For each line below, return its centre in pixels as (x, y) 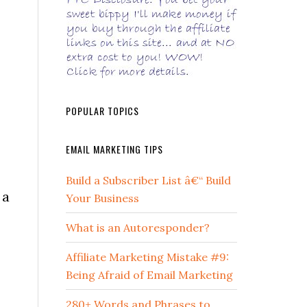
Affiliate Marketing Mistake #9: (147, 257)
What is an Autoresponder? (138, 228)
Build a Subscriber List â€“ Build (148, 180)
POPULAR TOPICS (102, 111)
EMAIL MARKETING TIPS (114, 149)
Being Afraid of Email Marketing (149, 275)
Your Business (102, 198)
